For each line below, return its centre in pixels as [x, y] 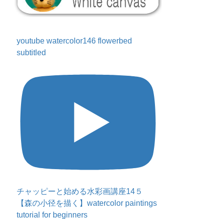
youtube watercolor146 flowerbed [75, 41]
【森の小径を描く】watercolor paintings [87, 203]
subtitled [32, 53]
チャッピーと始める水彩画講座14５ [80, 191]
